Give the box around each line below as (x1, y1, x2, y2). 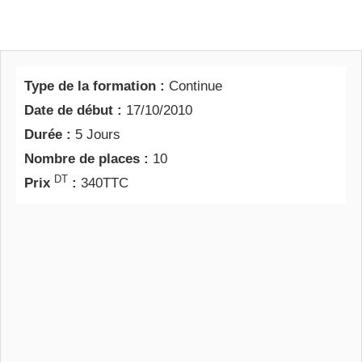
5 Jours (75, 127, 120, 142)
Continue (169, 78, 222, 94)
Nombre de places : (24, 151, 153, 166)
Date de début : (24, 103, 126, 118)
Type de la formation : (24, 78, 169, 94)
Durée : (24, 127, 75, 142)
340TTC (77, 175, 128, 191)
